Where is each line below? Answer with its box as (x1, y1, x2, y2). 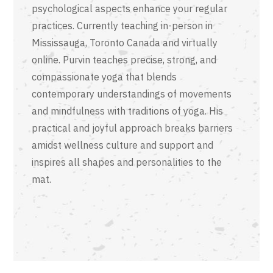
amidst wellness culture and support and (32, 139, 214, 151)
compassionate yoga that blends (32, 71, 177, 83)
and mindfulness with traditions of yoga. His (32, 105, 224, 117)
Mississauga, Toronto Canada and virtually (32, 37, 218, 49)
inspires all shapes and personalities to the (32, 156, 222, 168)
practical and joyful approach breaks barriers (32, 122, 233, 134)
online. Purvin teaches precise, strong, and (32, 54, 217, 66)
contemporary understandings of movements (32, 88, 232, 100)
